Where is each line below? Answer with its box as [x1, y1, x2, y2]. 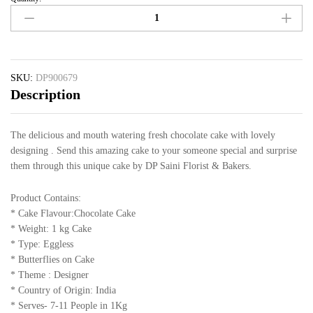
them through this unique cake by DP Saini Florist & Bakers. [10, 160, 252, 171]
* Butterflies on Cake [10, 254, 94, 265]
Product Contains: [10, 192, 81, 203]
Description [10, 86, 80, 102]
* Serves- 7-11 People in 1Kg [10, 300, 127, 311]
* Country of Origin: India [10, 284, 116, 296]
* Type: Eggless [10, 238, 73, 249]
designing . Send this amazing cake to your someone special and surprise [10, 145, 297, 156]
